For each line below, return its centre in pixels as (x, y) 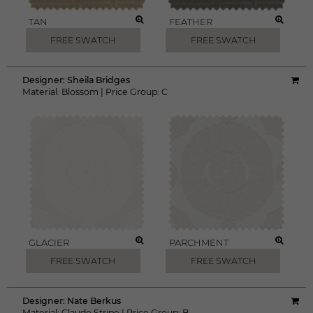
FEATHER (190, 22)
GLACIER (49, 242)
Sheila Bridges (99, 80)
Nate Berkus (94, 301)
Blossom (80, 92)
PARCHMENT (198, 242)
